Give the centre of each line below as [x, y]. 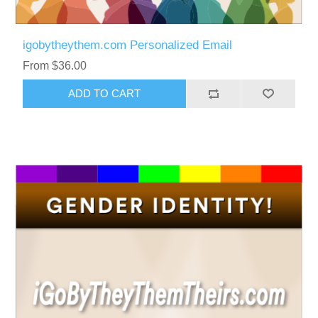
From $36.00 [55, 65]
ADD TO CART [105, 94]
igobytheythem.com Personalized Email [128, 45]
